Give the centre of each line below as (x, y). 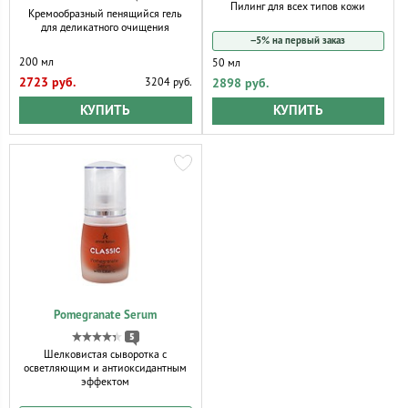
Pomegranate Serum (106, 315)
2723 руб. (47, 83)
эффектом (106, 382)
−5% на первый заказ (298, 40)
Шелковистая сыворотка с (106, 354)
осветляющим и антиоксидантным (106, 368)
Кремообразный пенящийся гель (106, 15)
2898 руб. (240, 83)
